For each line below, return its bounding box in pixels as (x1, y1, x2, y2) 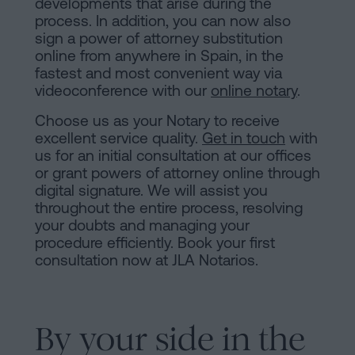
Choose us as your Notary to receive (35, 112, 280, 130)
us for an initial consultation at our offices (35, 147, 311, 165)
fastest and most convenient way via (35, 64, 282, 82)
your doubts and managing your (35, 216, 250, 235)
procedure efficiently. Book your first (35, 234, 275, 252)
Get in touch (202, 129, 285, 147)
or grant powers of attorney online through (35, 164, 320, 182)
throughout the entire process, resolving (35, 199, 303, 217)
